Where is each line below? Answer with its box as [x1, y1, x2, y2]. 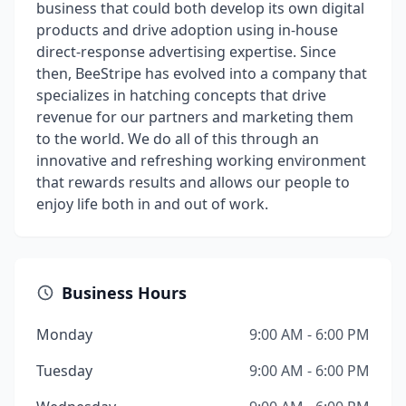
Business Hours [62, 282, 187, 304]
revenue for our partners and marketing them [36, 107, 353, 127]
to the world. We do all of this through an [36, 129, 319, 149]
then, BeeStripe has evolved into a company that [36, 63, 367, 83]
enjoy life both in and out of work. [36, 194, 268, 214]
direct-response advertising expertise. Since [36, 42, 336, 62]
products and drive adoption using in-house [36, 20, 338, 40]
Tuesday [36, 361, 92, 381]
